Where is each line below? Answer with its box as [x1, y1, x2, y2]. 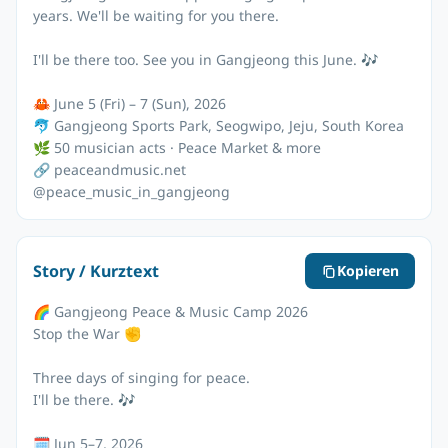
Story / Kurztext [33, 259, 159, 282]
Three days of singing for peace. [33, 368, 250, 387]
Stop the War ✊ [33, 324, 141, 343]
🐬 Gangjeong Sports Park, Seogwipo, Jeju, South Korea [33, 116, 404, 135]
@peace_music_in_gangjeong [33, 182, 230, 201]
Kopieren [337, 261, 399, 280]
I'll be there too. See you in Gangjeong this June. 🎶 [33, 50, 378, 69]
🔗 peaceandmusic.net [33, 160, 186, 179]
